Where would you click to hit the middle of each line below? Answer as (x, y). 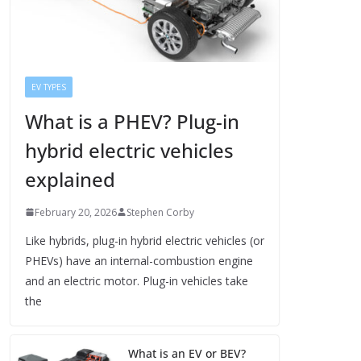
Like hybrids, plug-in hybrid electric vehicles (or (145, 240)
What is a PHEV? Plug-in (132, 121)
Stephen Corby (160, 212)
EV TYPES (49, 87)
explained (70, 179)
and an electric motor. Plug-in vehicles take (137, 280)
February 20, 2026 (76, 212)
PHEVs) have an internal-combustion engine (139, 260)
